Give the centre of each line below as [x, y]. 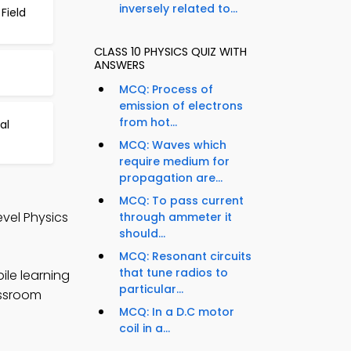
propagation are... [171, 178]
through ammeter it [175, 217]
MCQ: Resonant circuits [185, 257]
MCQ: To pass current [181, 201]
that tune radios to [174, 273]
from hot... [148, 123]
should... [142, 234]
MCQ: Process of [166, 90]
